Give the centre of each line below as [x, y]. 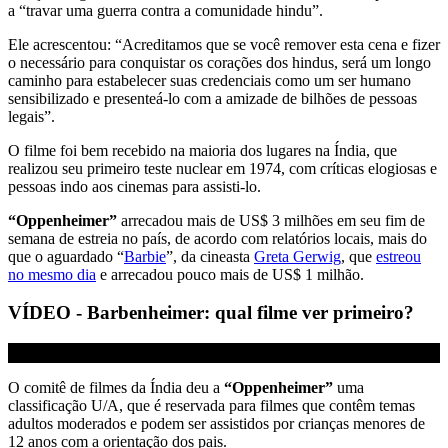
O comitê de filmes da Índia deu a [116, 388]
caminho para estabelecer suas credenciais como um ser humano [209, 80]
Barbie [145, 256]
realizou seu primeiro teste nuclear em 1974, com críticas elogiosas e [222, 168]
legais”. [31, 116]
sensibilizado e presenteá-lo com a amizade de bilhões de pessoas [212, 98]
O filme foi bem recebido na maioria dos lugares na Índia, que [202, 150]
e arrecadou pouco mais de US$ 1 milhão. [230, 274]
